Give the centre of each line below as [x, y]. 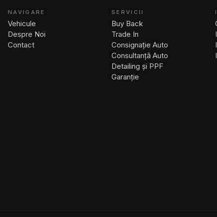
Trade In [125, 34]
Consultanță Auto [140, 55]
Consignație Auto [140, 45]
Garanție [125, 77]
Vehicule [22, 23]
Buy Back [127, 23]
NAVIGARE [27, 12]
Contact [21, 45]
